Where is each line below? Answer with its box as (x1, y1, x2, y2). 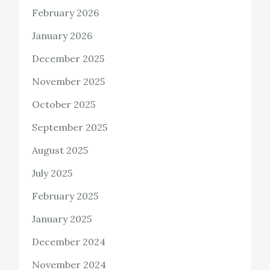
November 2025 (32, 75, 105, 88)
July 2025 (32, 167, 73, 180)
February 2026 (32, 7, 99, 19)
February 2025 (32, 190, 99, 202)
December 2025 (32, 52, 105, 65)
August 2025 (32, 144, 89, 157)
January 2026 (32, 30, 93, 42)
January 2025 (32, 213, 92, 225)
